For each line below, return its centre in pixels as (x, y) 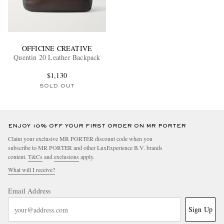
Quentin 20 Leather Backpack (57, 57)
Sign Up (200, 209)
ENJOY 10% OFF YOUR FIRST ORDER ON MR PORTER (97, 126)
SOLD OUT (57, 86)
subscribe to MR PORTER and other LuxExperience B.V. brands (85, 148)
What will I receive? (31, 170)
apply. (87, 157)
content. (18, 157)
